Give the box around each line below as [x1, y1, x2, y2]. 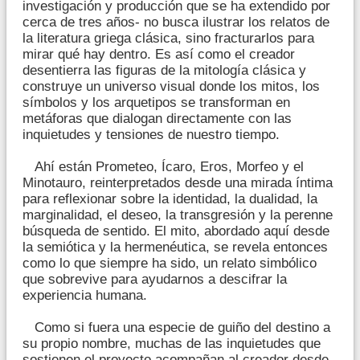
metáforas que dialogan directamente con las [22, 111, 292, 127]
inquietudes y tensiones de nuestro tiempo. [22, 127, 280, 143]
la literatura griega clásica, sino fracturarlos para [22, 31, 314, 47]
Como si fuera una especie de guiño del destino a [22, 320, 330, 336]
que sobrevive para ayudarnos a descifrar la [22, 272, 287, 288]
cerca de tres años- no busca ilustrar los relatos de [22, 14, 329, 31]
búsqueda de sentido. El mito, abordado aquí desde [22, 223, 329, 239]
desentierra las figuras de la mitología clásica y [22, 63, 306, 79]
